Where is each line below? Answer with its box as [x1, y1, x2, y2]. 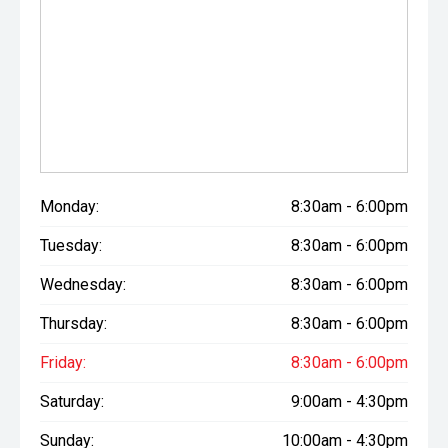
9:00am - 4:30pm [291, 392, 408, 411]
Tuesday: [40, 236, 102, 255]
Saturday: [40, 392, 104, 411]
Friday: [40, 353, 86, 372]
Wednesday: [40, 275, 126, 294]
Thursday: [40, 314, 107, 333]
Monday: [40, 197, 99, 216]
